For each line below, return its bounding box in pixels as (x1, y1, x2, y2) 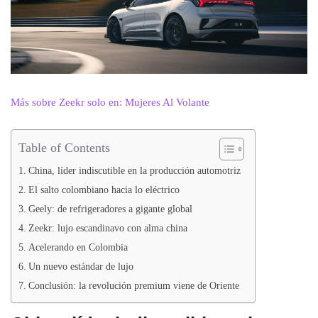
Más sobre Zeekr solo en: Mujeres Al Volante (11, 97, 209, 108)
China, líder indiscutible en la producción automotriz (28, 165, 241, 176)
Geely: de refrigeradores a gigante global (28, 204, 192, 214)
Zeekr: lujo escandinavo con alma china (28, 223, 187, 234)
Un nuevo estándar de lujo (28, 261, 133, 272)
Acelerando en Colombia (28, 242, 128, 253)
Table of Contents (18, 140, 110, 155)
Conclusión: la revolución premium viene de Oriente (28, 280, 239, 291)
